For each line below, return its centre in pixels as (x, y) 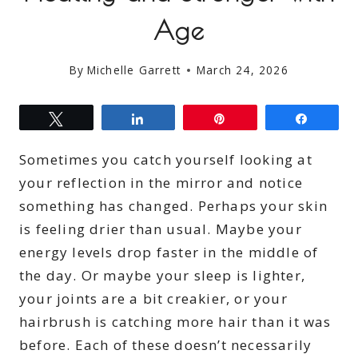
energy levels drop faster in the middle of (169, 253)
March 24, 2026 (242, 70)
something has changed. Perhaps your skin (174, 206)
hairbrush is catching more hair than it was (175, 322)
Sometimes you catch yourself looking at (166, 160)
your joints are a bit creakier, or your (153, 299)
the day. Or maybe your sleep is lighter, (163, 276)
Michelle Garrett (133, 70)
